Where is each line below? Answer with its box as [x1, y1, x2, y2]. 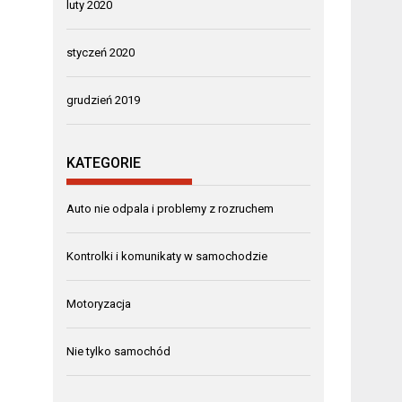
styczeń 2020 [66, 45, 135, 59]
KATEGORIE [66, 154, 142, 172]
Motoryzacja [66, 297, 132, 311]
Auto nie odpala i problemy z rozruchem [66, 202, 275, 216]
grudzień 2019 [66, 92, 141, 107]
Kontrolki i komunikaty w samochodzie [66, 249, 268, 264]
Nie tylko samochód [66, 345, 171, 359]
